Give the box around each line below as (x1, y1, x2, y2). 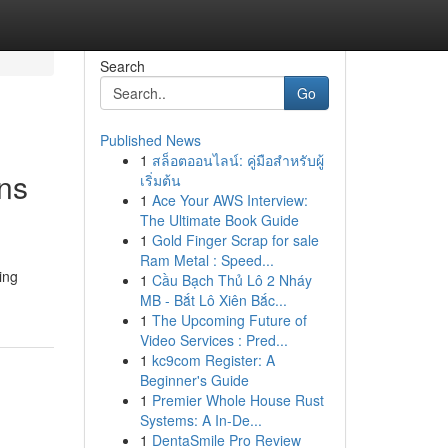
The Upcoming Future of (151, 310, 307, 330)
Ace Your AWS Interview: (151, 190, 308, 210)
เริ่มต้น (139, 170, 181, 190)
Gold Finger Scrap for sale (151, 230, 319, 250)
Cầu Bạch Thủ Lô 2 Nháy (151, 270, 312, 290)
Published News (99, 130, 201, 150)
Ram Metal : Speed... (139, 250, 274, 270)
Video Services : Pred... (139, 330, 288, 350)
